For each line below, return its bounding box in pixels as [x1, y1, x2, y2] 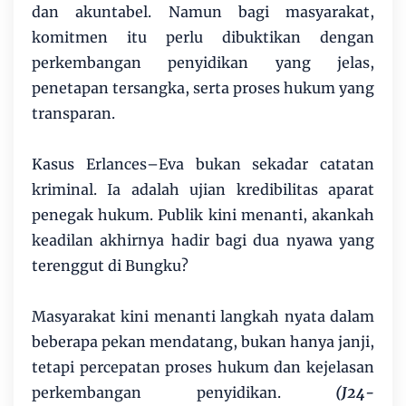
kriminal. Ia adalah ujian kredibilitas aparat [32, 180, 374, 199]
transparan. [32, 104, 115, 123]
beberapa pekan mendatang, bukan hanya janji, [32, 333, 374, 352]
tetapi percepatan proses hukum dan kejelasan [32, 358, 374, 377]
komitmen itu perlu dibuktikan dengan [32, 28, 374, 47]
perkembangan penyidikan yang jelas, [32, 53, 374, 72]
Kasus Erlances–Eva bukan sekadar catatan [32, 155, 374, 174]
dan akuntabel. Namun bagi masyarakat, [32, 3, 374, 22]
